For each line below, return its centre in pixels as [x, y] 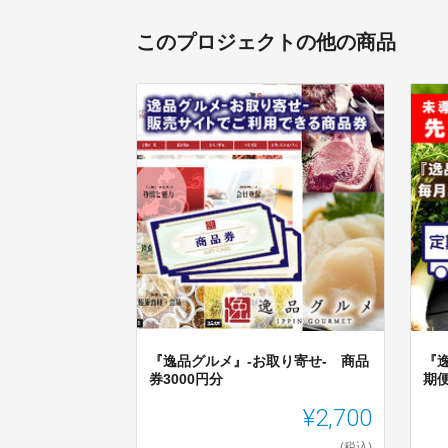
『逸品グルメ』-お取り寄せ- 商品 [259, 361]
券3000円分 [186, 379]
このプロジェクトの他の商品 [266, 42]
